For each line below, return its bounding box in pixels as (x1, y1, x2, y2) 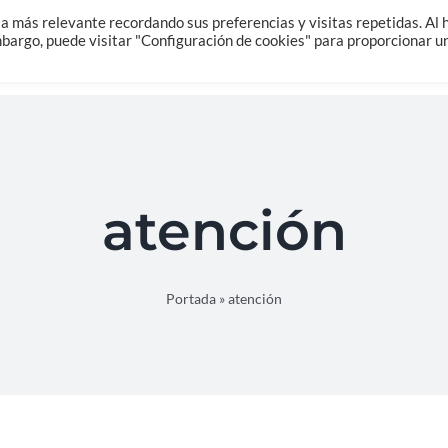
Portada (166, 290, 216, 307)
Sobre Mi (161, 13, 228, 35)
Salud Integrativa (273, 13, 399, 35)
